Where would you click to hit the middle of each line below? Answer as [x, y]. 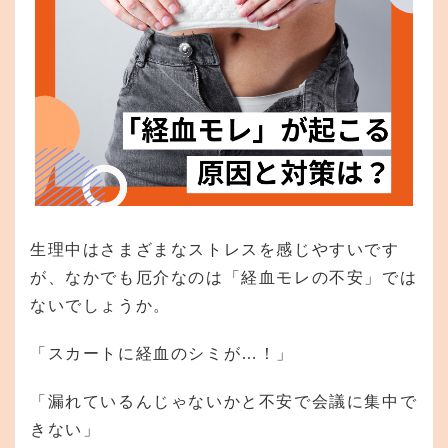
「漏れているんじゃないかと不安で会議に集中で [224, 401]
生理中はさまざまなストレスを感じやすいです [215, 249]
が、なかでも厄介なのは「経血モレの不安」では [224, 277]
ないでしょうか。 [100, 305]
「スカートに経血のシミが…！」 [162, 353]
